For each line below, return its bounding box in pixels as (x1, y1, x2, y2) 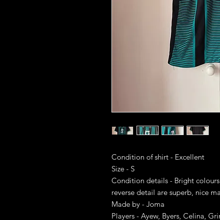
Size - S (111, 164, 135, 173)
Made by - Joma (111, 199, 165, 209)
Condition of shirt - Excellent (111, 152, 204, 162)
